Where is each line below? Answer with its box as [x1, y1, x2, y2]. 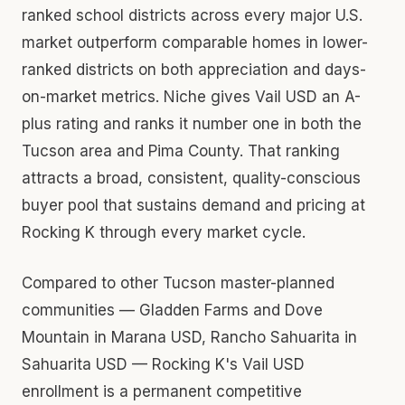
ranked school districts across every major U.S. [22, 5, 363, 24]
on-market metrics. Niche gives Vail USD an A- [22, 87, 361, 106]
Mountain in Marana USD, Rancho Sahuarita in [22, 327, 357, 346]
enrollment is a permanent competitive [22, 381, 302, 400]
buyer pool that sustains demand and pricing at [22, 195, 365, 214]
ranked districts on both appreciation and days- [22, 60, 366, 79]
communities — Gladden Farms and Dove [22, 300, 323, 319]
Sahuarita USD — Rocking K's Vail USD [22, 354, 305, 373]
